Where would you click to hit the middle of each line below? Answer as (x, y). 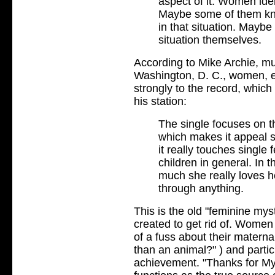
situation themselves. (210, 40)
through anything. (201, 188)
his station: (160, 101)
